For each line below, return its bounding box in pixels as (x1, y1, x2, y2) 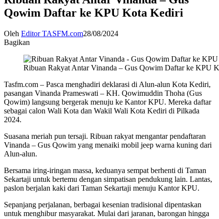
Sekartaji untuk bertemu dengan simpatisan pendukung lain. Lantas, (4, 175, 212, 183)
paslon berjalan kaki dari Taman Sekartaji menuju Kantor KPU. (4, 183, 199, 192)
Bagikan (4, 38, 30, 46)
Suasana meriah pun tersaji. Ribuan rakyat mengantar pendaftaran (4, 131, 206, 140)
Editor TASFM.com (21, 29, 83, 38)
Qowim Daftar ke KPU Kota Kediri (4, 6, 183, 19)
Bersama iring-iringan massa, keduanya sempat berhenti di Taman (4, 166, 206, 175)
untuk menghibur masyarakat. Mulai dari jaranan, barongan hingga (4, 209, 209, 218)
